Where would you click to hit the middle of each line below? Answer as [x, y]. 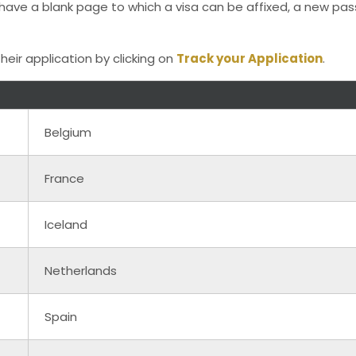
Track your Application [250, 58]
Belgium [68, 132]
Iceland [66, 224]
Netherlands [81, 270]
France [64, 178]
